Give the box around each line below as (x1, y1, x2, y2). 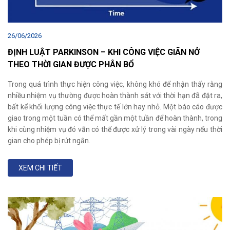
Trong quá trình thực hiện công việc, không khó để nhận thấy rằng (8, 80, 222, 88)
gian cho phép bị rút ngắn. (8, 136, 90, 145)
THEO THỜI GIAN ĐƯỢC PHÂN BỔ (8, 59, 134, 69)
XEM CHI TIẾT (18, 163, 62, 172)
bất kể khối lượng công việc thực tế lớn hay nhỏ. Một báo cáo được (8, 102, 222, 111)
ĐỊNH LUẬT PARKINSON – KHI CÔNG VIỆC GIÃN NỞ (8, 47, 200, 57)
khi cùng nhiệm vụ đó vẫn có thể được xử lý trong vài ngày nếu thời (8, 125, 222, 133)
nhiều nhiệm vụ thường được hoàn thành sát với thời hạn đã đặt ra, (8, 91, 222, 100)
